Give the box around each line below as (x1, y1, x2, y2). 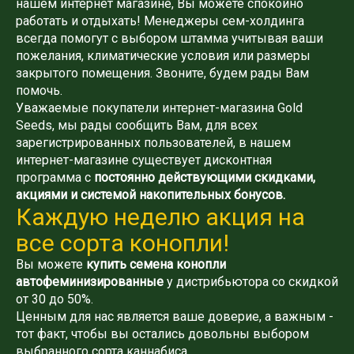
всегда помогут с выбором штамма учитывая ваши (16, 30, 323, 46)
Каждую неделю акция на (16, 202, 305, 231)
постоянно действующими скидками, (94, 169, 315, 185)
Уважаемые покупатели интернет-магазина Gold (16, 100, 303, 115)
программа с (16, 169, 94, 185)
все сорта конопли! (16, 228, 229, 257)
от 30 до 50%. (16, 291, 93, 307)
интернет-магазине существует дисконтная (16, 152, 272, 168)
